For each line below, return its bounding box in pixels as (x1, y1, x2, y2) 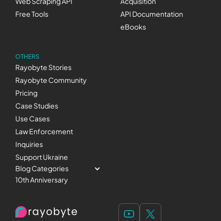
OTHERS (15, 52, 40, 60)
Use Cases (15, 114, 50, 123)
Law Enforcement (15, 127, 74, 136)
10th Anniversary (15, 175, 69, 184)
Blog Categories (15, 164, 69, 173)
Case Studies (15, 101, 59, 110)
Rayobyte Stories (15, 63, 72, 72)
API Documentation (120, 9, 183, 18)
